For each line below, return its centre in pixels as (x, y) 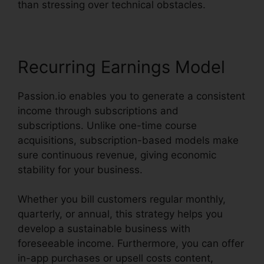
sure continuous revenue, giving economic (117, 155)
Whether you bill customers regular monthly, (122, 199)
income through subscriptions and (98, 110)
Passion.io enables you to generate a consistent (131, 96)
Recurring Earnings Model (121, 67)
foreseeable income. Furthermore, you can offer (131, 244)
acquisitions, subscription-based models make (128, 140)
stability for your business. (80, 169)
